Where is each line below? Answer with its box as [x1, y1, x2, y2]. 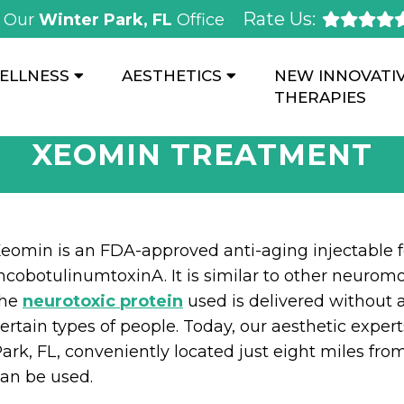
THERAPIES [274, 88, 366, 107]
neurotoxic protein [23, 291, 183, 311]
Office [176, 10, 225, 30]
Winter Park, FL [38, 10, 177, 30]
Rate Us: [242, 8, 316, 30]
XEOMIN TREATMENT [32, 137, 372, 172]
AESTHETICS [122, 67, 222, 86]
